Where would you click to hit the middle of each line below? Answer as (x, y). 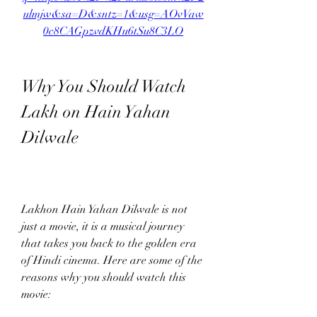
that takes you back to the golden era (109, 243)
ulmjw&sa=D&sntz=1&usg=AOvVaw (113, 14)
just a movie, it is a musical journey (103, 226)
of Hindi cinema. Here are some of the (112, 260)
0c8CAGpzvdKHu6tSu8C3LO (113, 31)
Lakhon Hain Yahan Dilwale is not (104, 209)
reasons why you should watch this (104, 277)
